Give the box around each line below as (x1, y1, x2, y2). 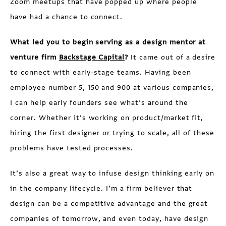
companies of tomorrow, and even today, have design (10, 214, 209, 223)
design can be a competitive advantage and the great (10, 199, 208, 208)
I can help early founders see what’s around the (10, 98, 188, 107)
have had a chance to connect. (10, 12, 123, 22)
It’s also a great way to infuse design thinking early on (10, 168, 215, 178)
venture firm (10, 52, 59, 62)
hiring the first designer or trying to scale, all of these (10, 128, 215, 138)
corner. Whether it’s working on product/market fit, (10, 113, 204, 123)
